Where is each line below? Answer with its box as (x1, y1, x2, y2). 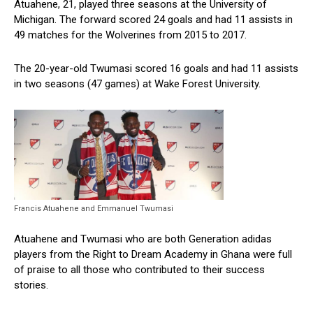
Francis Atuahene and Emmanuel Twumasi (14, 204, 173, 214)
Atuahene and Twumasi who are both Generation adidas (14, 233, 272, 246)
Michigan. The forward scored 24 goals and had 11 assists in (14, 13, 293, 26)
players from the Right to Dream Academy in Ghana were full (14, 248, 292, 261)
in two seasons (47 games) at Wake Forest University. (14, 77, 261, 90)
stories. (14, 279, 48, 292)
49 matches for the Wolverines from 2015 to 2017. (14, 28, 247, 41)
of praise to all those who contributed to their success (14, 263, 265, 277)
